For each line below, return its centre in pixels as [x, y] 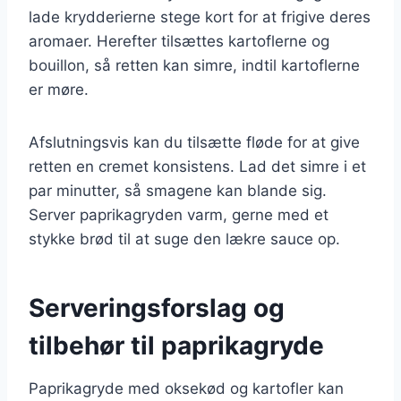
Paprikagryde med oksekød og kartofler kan [186, 388]
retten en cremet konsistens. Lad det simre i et [197, 166]
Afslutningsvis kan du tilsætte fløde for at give [194, 142]
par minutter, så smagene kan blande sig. [178, 190]
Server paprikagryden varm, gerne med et [179, 214]
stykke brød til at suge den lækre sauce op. [184, 239]
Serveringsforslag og [157, 307]
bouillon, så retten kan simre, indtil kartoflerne [194, 65]
